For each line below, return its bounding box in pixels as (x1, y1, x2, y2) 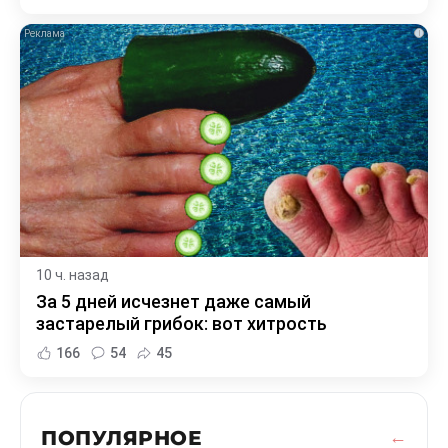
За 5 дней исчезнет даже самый (36, 290, 311, 312)
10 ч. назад (36, 266, 109, 283)
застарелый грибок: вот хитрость (36, 312, 327, 334)
